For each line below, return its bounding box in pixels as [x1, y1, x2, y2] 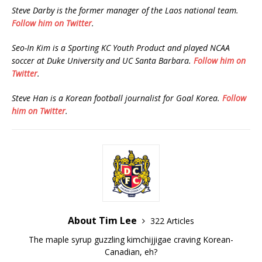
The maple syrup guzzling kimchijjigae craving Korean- [29, 234, 233, 246]
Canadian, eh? [105, 246, 157, 258]
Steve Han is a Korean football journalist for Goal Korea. [12, 92, 222, 104]
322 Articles [150, 215, 194, 227]
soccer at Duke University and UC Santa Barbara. [12, 55, 194, 67]
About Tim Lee [68, 214, 139, 227]
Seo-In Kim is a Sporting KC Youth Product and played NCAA [12, 42, 230, 54]
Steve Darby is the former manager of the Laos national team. [12, 5, 239, 16]
